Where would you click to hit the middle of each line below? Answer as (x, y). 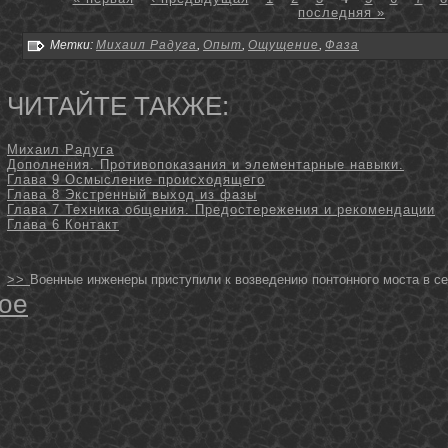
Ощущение (283, 44)
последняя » (341, 12)
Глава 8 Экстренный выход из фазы (132, 195)
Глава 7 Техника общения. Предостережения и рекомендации (221, 210)
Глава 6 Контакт (63, 225)
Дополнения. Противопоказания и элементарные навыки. (205, 165)
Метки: (71, 44)
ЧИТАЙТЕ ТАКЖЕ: (118, 105)
